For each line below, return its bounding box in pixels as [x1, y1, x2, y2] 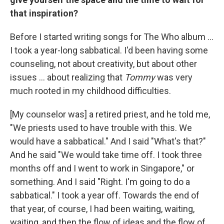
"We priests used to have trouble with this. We [10, 122, 192, 133]
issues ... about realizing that [10, 72, 124, 83]
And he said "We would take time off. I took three [10, 149, 202, 160]
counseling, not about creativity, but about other [10, 58, 197, 69]
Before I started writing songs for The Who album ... [10, 31, 213, 42]
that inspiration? [10, 8, 78, 19]
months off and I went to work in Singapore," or [10, 163, 194, 174]
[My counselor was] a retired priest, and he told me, [10, 109, 210, 120]
